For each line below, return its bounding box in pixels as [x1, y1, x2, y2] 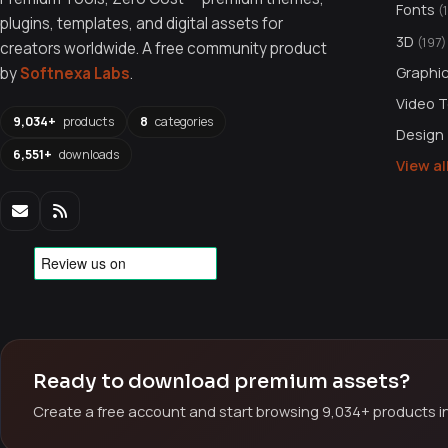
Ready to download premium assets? [33, 369, 410, 395]
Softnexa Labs [20, 62, 130, 84]
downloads [56, 145, 119, 163]
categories [152, 112, 213, 130]
